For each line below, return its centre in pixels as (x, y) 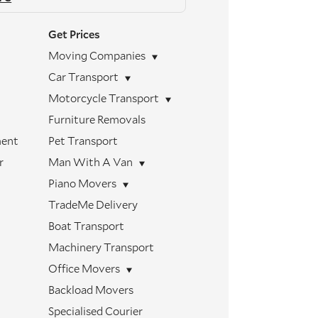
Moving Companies (97, 55)
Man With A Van (90, 162)
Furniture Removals (97, 119)
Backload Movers (91, 290)
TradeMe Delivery (93, 204)
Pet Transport (83, 141)
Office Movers (84, 268)
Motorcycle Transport (103, 98)
